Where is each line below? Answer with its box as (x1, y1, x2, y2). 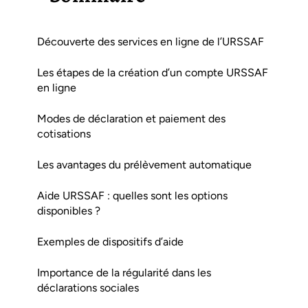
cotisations (37, 126, 91, 140)
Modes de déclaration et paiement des (37, 111, 225, 125)
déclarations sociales (37, 280, 139, 294)
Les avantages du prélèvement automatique (37, 157, 252, 171)
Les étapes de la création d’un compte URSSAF (37, 65, 268, 79)
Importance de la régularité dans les (37, 265, 211, 279)
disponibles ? (37, 203, 100, 217)
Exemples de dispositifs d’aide (37, 234, 184, 248)
